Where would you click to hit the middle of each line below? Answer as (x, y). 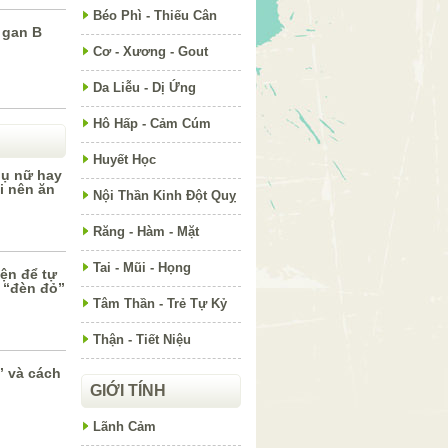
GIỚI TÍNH (128, 390)
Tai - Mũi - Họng (142, 267)
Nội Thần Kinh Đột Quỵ (164, 195)
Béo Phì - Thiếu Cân (155, 15)
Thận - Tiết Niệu (142, 339)
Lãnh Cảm (124, 426)
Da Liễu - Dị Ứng (144, 87)
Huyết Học (124, 159)
